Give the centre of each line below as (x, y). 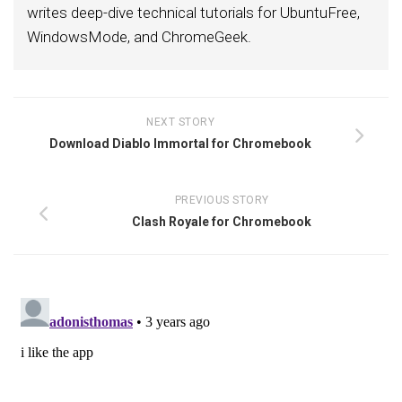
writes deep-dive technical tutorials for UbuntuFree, (193, 12)
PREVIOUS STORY (222, 200)
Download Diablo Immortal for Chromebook (180, 143)
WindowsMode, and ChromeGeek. (139, 36)
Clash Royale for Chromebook (222, 221)
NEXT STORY (180, 122)
